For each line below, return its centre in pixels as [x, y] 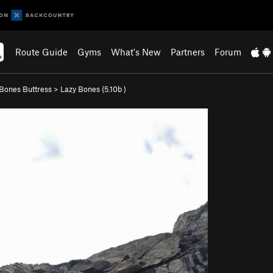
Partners [188, 52]
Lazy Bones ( [82, 89]
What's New [136, 52]
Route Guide [42, 52]
